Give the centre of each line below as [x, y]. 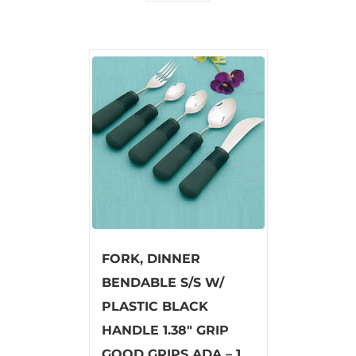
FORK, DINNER [151, 258]
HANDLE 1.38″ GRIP [165, 330]
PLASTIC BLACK [155, 306]
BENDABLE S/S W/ [163, 282]
